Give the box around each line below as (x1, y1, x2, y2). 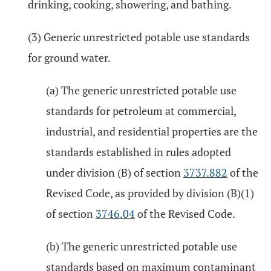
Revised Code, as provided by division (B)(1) (46, 186, 254, 200)
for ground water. (28, 50, 111, 65)
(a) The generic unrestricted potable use (46, 83, 237, 97)
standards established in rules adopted (46, 145, 231, 159)
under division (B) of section (46, 165, 183, 180)
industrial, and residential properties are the (46, 124, 258, 139)
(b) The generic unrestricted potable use (46, 239, 237, 253)
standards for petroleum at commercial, (46, 103, 236, 118)
